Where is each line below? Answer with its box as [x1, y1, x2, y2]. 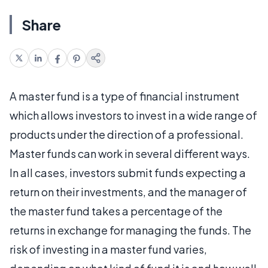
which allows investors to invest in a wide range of [10, 108, 257, 122]
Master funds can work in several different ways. [10, 147, 250, 160]
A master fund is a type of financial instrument [10, 89, 239, 103]
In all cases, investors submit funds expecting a [10, 166, 246, 179]
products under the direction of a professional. [10, 127, 243, 141]
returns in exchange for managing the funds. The [10, 223, 251, 237]
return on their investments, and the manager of [10, 185, 247, 199]
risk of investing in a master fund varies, [10, 242, 207, 256]
